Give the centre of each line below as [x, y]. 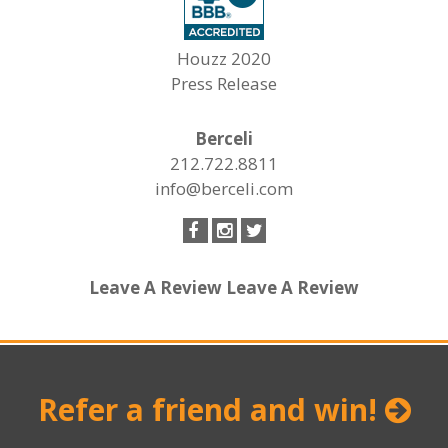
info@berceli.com [224, 188]
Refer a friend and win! [211, 409]
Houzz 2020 [224, 58]
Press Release [224, 83]
